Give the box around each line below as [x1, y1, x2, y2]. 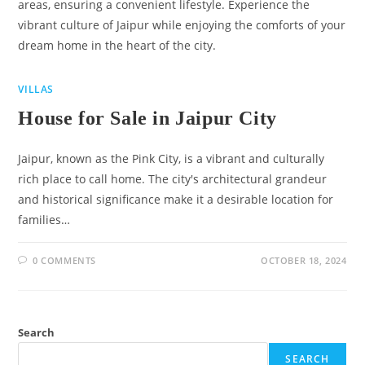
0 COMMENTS [33, 254, 97, 266]
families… [18, 212, 71, 227]
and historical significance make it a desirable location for [18, 191, 334, 207]
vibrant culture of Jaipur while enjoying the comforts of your [18, 17, 346, 33]
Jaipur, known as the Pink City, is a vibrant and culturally [18, 151, 325, 166]
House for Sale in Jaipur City [18, 108, 277, 129]
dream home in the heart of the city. [18, 37, 217, 53]
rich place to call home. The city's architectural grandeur [18, 171, 328, 187]
